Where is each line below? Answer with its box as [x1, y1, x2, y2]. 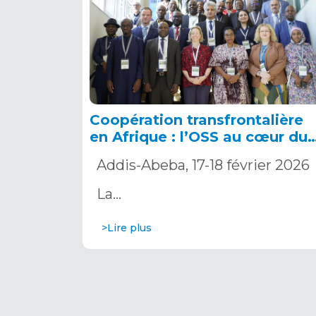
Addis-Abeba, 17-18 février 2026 [97, 156, 310, 174]
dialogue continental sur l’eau [90, 145, 312, 162]
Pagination [83, 275, 177, 296]
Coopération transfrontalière [90, 111, 303, 128]
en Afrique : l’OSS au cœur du [90, 128, 308, 145]
